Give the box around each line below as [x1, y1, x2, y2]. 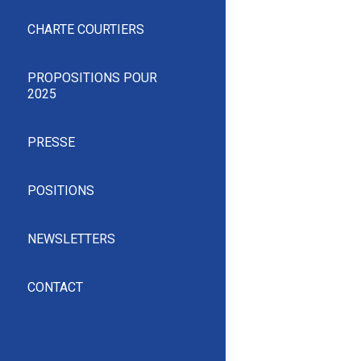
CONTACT [27, 280, 83, 296]
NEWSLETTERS [27, 231, 115, 247]
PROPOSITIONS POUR [27, 70, 157, 86]
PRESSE [27, 135, 75, 151]
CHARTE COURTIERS [27, 22, 144, 38]
